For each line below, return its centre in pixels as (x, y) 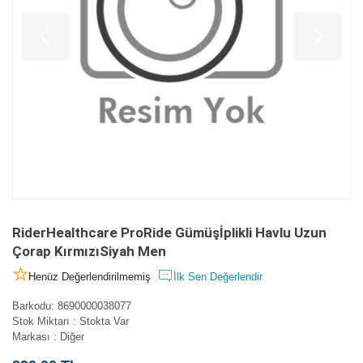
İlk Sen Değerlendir (218, 277)
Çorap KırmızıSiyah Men (89, 252)
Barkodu (32, 306)
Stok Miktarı (43, 322)
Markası (33, 337)
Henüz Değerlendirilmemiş (90, 277)
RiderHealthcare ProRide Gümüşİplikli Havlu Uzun (169, 233)
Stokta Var (102, 322)
